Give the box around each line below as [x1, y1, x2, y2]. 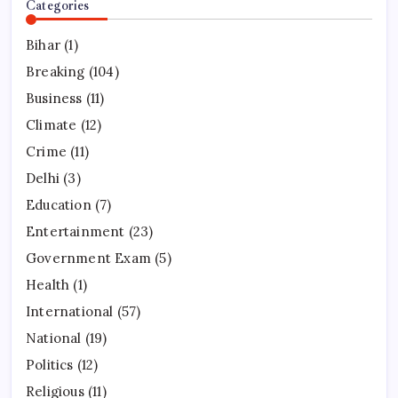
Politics [26, 355, 74, 373]
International [26, 302, 114, 320]
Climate [26, 115, 77, 133]
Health [26, 275, 70, 293]
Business [26, 89, 83, 107]
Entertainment [26, 222, 125, 240]
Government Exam [26, 249, 151, 267]
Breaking [26, 62, 85, 80]
